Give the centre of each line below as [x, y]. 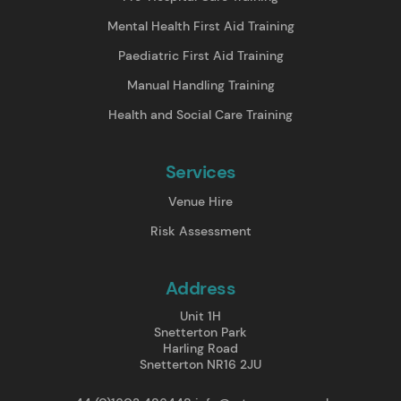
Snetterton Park [200, 332]
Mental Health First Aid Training [200, 26]
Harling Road [200, 348]
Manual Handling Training [200, 85]
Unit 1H [200, 316]
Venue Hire [200, 201]
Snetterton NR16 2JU [200, 364]
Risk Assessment [200, 230]
